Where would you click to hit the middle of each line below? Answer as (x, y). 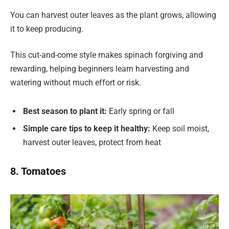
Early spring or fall (141, 111)
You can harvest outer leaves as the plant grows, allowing (113, 15)
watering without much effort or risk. (76, 83)
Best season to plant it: (65, 111)
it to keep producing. (47, 29)
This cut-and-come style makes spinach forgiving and (107, 55)
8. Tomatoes (38, 171)
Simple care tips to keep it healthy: (87, 128)
